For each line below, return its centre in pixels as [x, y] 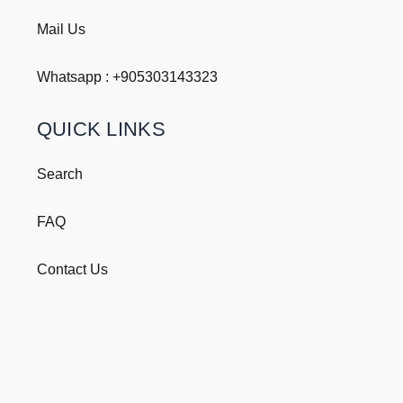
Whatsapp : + [78, 77]
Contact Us [72, 270]
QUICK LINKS [101, 130]
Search [59, 175]
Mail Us [61, 30]
